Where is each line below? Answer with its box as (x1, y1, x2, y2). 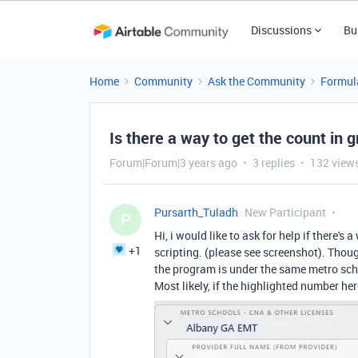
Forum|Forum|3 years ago (109, 155, 237, 170)
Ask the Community (208, 74, 305, 89)
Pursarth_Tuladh (154, 205, 238, 220)
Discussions (250, 22, 312, 38)
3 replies (253, 155, 295, 170)
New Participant (245, 205, 326, 220)
